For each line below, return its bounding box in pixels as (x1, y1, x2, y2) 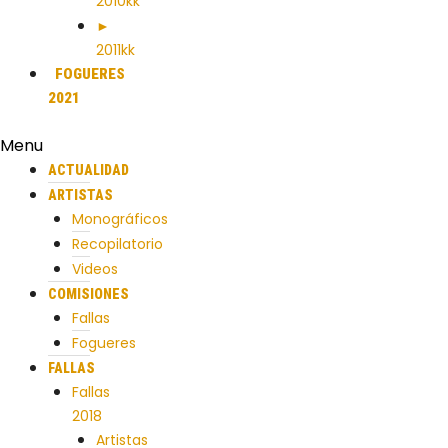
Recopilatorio (72, 234, 163, 254)
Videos (72, 259, 118, 279)
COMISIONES (48, 286, 129, 302)
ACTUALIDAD (48, 162, 129, 178)
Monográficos (72, 209, 168, 229)
